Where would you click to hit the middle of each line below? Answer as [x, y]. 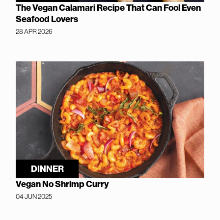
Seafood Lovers [47, 19]
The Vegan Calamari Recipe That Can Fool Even [108, 8]
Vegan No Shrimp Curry [62, 184]
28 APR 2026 [34, 32]
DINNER [47, 169]
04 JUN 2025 [34, 197]
